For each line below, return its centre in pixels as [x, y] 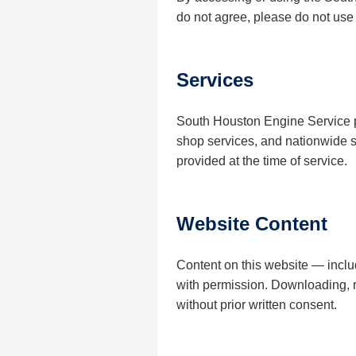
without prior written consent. [257, 305]
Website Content [252, 224]
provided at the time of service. [262, 161]
